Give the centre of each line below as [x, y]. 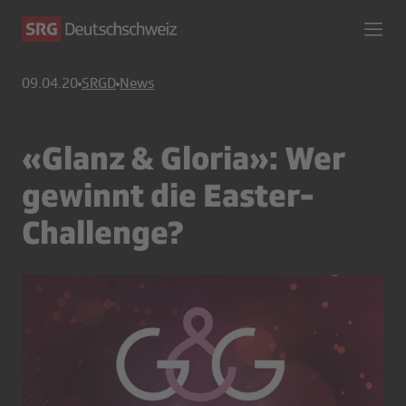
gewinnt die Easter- [168, 194]
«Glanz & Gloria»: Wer [183, 157]
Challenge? [103, 232]
